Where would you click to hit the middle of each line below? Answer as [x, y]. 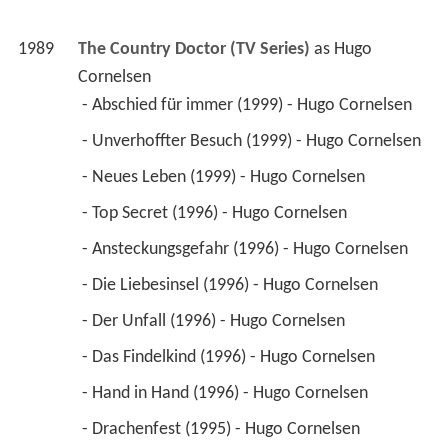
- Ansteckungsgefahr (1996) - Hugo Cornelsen [246, 250]
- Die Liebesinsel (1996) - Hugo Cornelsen [231, 286]
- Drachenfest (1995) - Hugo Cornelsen [222, 430]
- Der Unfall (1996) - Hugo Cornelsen [215, 322]
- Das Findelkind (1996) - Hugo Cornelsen [230, 358]
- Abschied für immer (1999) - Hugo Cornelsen [248, 106]
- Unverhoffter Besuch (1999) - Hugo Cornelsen [253, 142]
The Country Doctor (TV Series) [193, 50]
